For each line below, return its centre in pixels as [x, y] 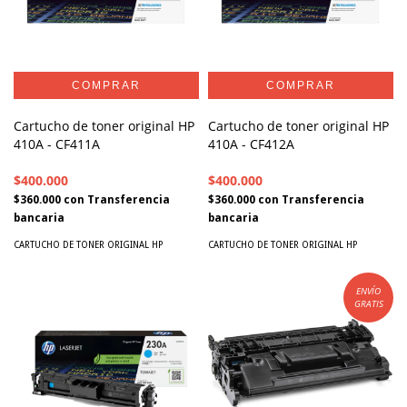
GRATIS [368, 304]
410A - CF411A [57, 144]
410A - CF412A [251, 144]
